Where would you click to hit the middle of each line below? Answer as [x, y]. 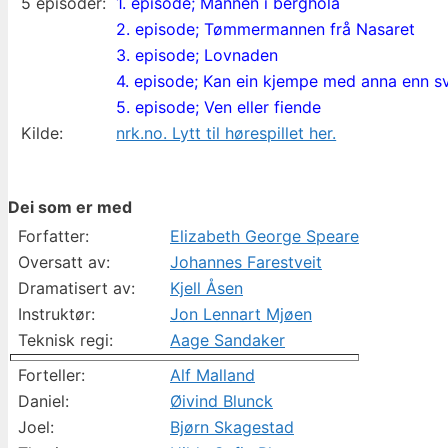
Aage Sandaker [227, 339]
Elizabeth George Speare [264, 235]
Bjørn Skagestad [232, 426]
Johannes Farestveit [246, 261]
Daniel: [43, 400]
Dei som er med [70, 206]
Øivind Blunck [221, 400]
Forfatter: [53, 235]
